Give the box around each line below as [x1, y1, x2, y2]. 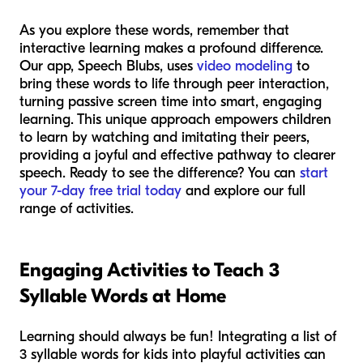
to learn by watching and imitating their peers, [19, 128, 310, 146]
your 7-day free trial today [19, 181, 181, 199]
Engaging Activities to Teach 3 [19, 258, 280, 281]
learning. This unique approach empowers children [19, 110, 331, 128]
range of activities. [19, 199, 134, 217]
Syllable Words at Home [19, 284, 226, 307]
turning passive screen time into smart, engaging [19, 92, 322, 110]
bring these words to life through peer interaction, [19, 75, 329, 92]
